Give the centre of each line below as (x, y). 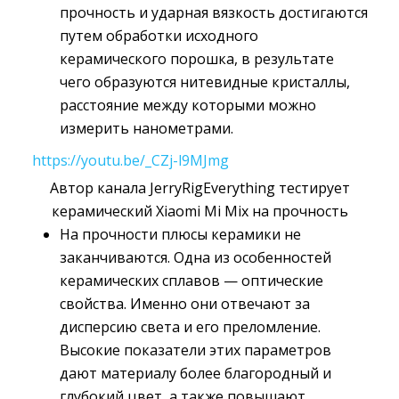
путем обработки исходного (159, 36)
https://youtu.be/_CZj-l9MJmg (130, 161)
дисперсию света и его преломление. (190, 327)
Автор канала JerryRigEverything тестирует (199, 188)
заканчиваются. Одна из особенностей (195, 258)
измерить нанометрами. (147, 129)
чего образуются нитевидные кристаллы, (205, 82)
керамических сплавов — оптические (191, 281)
